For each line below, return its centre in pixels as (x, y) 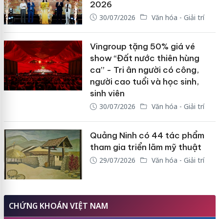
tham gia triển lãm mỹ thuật (145, 147)
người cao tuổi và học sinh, (144, 82)
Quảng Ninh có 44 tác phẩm (147, 136)
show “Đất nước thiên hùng (144, 58)
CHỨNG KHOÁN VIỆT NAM (58, 206)
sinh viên (107, 94)
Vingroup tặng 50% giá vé (142, 47)
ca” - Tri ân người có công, (144, 70)
